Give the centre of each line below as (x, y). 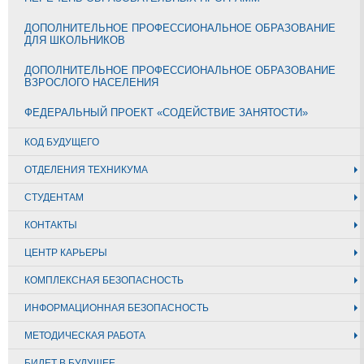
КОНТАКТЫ (51, 225)
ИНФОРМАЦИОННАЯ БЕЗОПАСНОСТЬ (117, 308)
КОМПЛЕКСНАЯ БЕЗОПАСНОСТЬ (104, 280)
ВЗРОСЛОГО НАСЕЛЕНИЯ (91, 82)
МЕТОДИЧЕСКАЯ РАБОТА (85, 336)
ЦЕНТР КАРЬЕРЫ (66, 253)
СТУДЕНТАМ (54, 197)
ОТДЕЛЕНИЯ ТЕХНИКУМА (86, 170)
